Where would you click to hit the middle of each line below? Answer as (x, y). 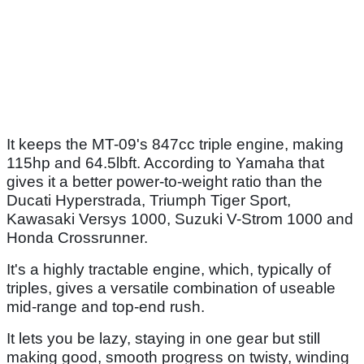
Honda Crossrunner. (77, 238)
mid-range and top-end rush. (106, 307)
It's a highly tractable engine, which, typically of (169, 270)
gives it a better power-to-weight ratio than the (165, 182)
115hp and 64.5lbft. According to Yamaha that (165, 163)
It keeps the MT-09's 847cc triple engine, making (175, 145)
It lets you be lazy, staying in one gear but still (163, 339)
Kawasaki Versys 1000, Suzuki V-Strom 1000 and (180, 219)
